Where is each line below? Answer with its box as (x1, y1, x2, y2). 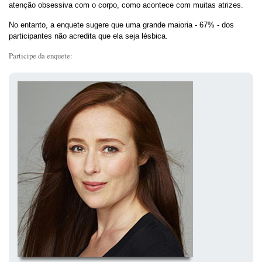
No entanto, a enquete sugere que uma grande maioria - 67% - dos (9, 20, 234, 30)
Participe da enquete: (9, 50, 73, 61)
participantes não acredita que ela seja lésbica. (9, 32, 168, 41)
